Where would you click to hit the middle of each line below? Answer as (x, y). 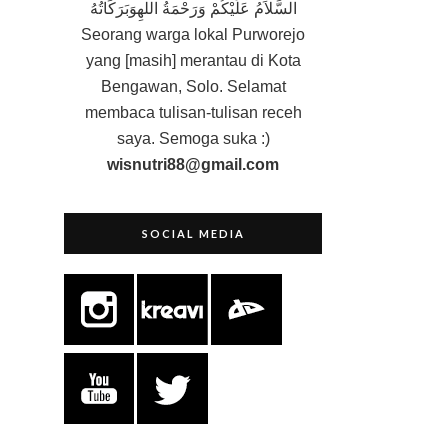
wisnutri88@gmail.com (193, 165)
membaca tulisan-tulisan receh (193, 113)
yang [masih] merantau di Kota (193, 61)
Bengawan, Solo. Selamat (193, 87)
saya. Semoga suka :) (193, 139)
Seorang (111, 35)
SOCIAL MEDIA (193, 234)
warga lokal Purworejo (223, 35)
